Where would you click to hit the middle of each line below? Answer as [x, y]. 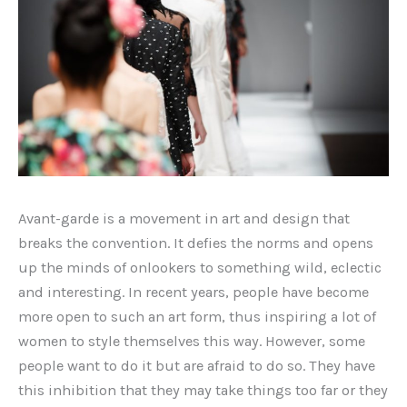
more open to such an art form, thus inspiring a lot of [197, 316]
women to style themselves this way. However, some [192, 341]
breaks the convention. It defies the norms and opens [196, 243]
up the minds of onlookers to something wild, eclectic [200, 267]
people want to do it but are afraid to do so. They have [197, 365]
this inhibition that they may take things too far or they [203, 390]
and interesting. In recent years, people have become [194, 292]
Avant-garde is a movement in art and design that [184, 218]
